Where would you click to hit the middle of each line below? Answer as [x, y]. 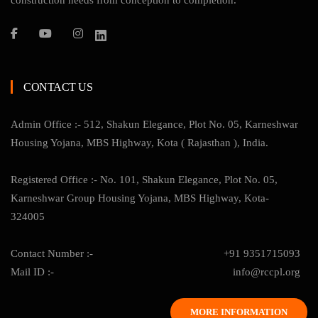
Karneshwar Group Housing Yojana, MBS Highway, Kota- [140, 198]
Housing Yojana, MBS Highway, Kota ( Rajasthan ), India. [139, 143]
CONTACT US [58, 87]
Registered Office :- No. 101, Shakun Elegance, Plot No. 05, [144, 180]
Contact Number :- [52, 254]
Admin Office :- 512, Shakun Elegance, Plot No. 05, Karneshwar [154, 125]
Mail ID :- [32, 272]
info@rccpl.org [267, 272]
